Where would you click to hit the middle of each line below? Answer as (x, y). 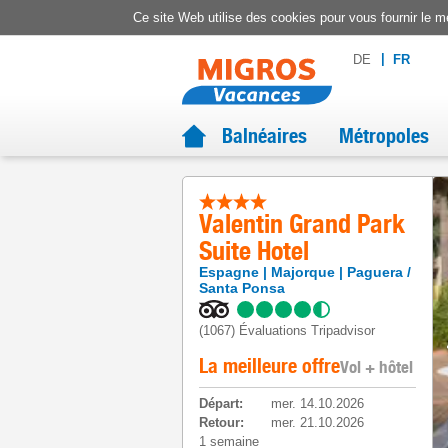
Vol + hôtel (376, 367)
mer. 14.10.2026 (317, 403)
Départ (219, 403)
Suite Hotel (254, 250)
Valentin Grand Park (302, 223)
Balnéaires (264, 136)
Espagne (229, 272)
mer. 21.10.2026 (317, 422)
